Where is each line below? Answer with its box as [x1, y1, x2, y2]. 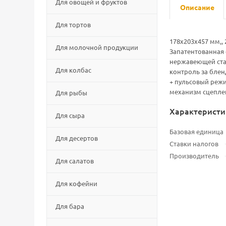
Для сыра [55, 111, 85, 120]
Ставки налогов [169, 139, 218, 148]
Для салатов [55, 156, 94, 165]
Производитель [169, 151, 219, 160]
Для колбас [55, 66, 91, 74]
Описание [180, 3, 214, 12]
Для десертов [55, 134, 98, 142]
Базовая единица [169, 127, 223, 136]
